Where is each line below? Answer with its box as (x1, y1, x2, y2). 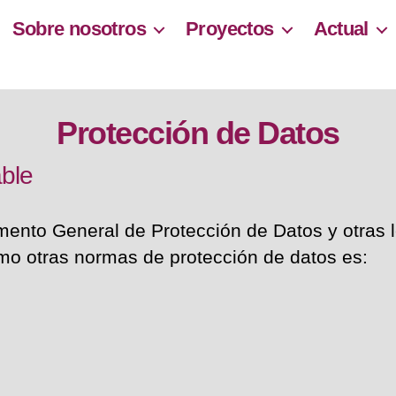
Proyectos (186, 18, 274, 41)
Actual (313, 18, 369, 41)
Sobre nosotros (11, 18, 147, 41)
